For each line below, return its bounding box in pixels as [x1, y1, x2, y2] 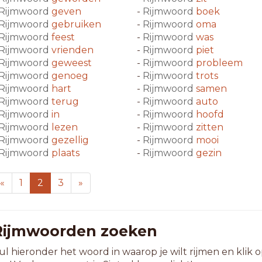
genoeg [51, 70, 88, 81]
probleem [196, 57, 243, 68]
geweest [51, 57, 92, 68]
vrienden [51, 44, 94, 56]
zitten [196, 122, 223, 133]
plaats [51, 147, 80, 158]
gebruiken [51, 19, 101, 30]
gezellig [51, 135, 89, 146]
